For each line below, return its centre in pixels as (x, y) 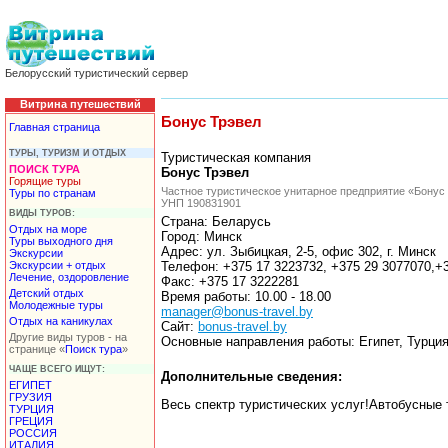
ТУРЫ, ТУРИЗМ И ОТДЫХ (67, 152)
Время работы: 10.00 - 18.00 (246, 296)
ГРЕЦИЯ (31, 420)
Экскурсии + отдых (57, 264)
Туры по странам (52, 192)
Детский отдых (46, 292)
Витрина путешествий (80, 104)
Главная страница (54, 127)
